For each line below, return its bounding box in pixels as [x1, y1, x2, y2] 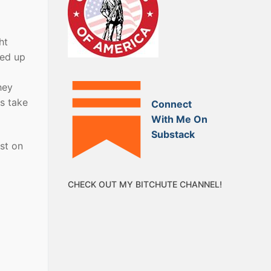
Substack [151, 128, 195, 141]
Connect [151, 98, 192, 111]
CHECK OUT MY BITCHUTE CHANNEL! [68, 178, 222, 189]
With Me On [151, 113, 208, 126]
